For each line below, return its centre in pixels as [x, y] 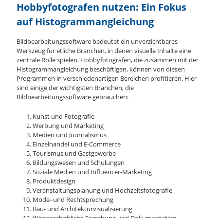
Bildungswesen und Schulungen [78, 162]
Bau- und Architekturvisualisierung [82, 209]
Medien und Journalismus [69, 135]
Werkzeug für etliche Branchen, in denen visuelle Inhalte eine [104, 50]
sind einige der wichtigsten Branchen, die [75, 87]
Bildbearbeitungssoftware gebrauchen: [73, 97]
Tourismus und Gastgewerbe [74, 153]
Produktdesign [54, 181]
